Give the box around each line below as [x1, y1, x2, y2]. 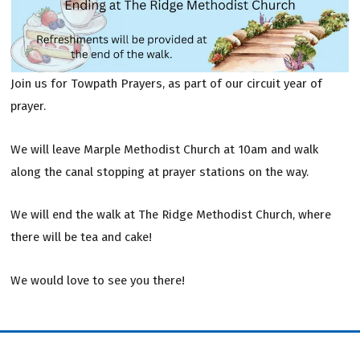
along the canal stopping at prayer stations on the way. [10, 164, 309, 179]
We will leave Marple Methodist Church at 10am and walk [10, 141, 318, 157]
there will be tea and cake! [10, 230, 152, 245]
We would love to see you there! [10, 272, 185, 288]
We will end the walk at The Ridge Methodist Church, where [10, 207, 331, 223]
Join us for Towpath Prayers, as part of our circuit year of [10, 76, 322, 91]
